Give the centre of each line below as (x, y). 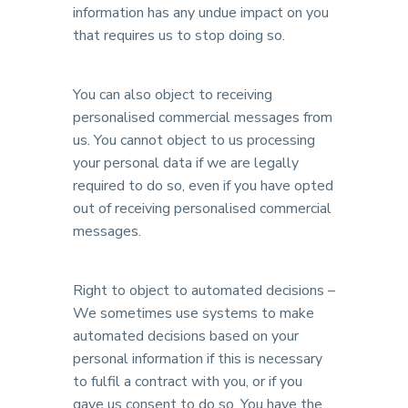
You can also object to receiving (173, 95)
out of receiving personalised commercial (202, 209)
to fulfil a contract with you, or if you (188, 382)
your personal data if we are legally (186, 163)
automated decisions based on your (186, 336)
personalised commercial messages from (203, 117)
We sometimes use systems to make (194, 313)
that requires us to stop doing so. (179, 36)
